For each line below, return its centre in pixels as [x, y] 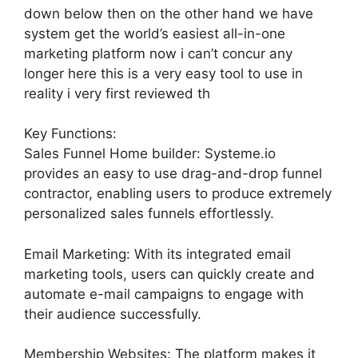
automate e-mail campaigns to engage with [164, 294]
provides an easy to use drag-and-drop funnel [173, 173]
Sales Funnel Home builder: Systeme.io [150, 153]
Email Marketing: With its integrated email [157, 254]
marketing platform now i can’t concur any [158, 53]
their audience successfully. [113, 314]
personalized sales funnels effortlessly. [149, 213]
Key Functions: [70, 133]
